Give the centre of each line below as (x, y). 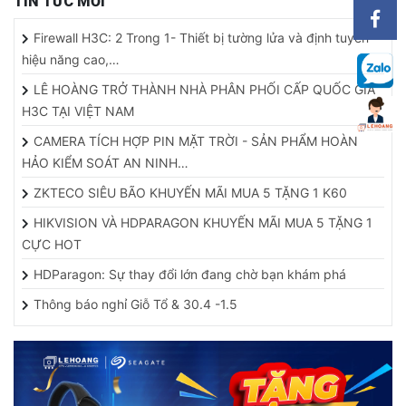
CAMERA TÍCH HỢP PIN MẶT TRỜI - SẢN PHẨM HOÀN (196, 130)
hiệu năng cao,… (71, 48)
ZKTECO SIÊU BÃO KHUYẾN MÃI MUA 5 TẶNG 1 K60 (190, 181)
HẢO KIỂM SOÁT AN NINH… (105, 151)
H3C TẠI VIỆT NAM (78, 100)
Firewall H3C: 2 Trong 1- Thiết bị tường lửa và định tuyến (201, 26)
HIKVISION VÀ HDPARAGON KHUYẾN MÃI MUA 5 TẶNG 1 (203, 211)
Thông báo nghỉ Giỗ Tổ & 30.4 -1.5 (135, 293)
